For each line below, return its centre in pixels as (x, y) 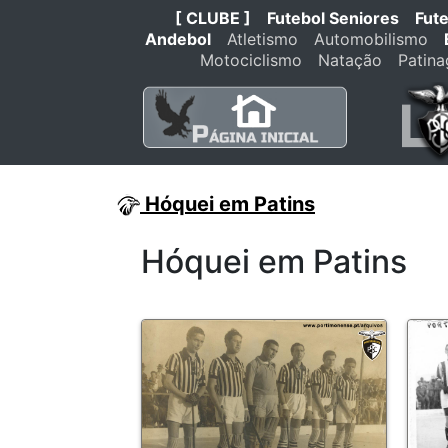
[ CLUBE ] (212, 18)
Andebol (178, 39)
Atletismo (262, 39)
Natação (350, 60)
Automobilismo (371, 39)
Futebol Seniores (332, 18)
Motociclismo (251, 60)
